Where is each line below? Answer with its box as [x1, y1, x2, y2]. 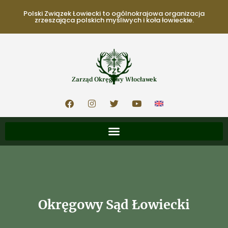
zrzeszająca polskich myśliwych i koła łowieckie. [34, 15, 194, 25]
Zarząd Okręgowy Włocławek [71, 75, 157, 83]
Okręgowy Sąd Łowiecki [38, 196, 190, 213]
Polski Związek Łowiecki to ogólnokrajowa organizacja [23, 9, 205, 18]
